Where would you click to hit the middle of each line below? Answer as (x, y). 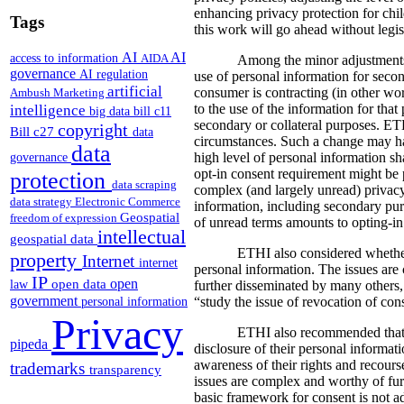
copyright (95, 129)
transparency (125, 369)
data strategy (42, 201)
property (46, 260)
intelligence (50, 110)
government (46, 300)
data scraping (144, 184)
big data (111, 111)
